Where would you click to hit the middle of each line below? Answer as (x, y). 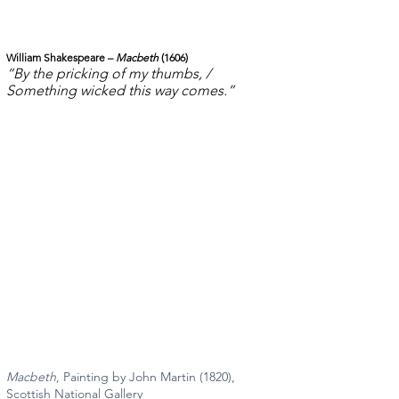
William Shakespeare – (61, 57)
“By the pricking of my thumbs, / (110, 73)
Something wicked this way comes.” (120, 90)
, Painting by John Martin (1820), (147, 376)
